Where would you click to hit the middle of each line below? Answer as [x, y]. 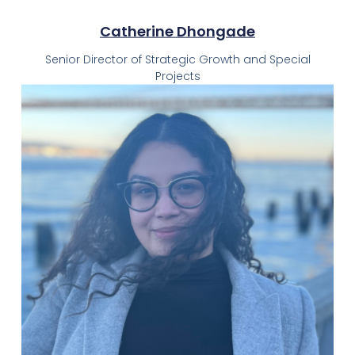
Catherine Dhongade [177, 31]
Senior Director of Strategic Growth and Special [177, 59]
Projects [177, 76]
